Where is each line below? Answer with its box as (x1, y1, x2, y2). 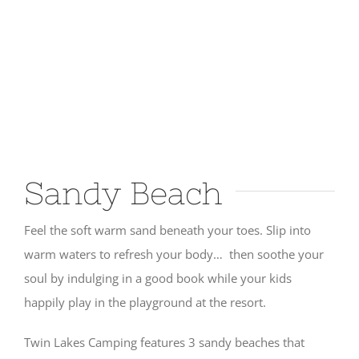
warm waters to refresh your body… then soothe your (24, 246, 324, 262)
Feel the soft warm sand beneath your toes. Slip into (24, 222, 311, 238)
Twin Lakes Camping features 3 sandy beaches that (24, 334, 305, 350)
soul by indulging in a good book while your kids (24, 270, 292, 286)
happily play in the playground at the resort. (24, 294, 266, 310)
